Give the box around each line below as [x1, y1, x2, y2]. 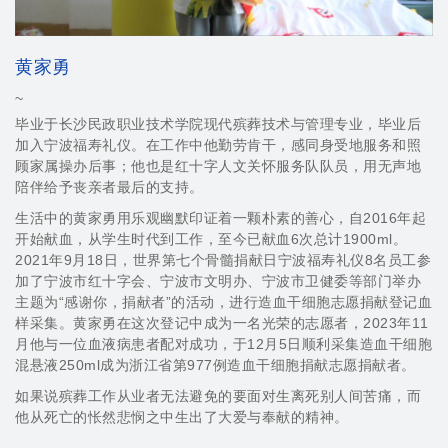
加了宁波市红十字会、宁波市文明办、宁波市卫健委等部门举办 [15, 272, 421, 289]
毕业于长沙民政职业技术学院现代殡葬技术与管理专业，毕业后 [15, 115, 421, 132]
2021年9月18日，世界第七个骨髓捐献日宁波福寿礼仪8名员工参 [15, 251, 431, 268]
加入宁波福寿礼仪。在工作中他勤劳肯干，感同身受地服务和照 [15, 136, 421, 153]
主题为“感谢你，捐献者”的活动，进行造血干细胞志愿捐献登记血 [15, 293, 432, 310]
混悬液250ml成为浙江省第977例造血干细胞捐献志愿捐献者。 [15, 356, 416, 373]
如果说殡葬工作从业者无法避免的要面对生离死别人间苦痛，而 [15, 387, 421, 404]
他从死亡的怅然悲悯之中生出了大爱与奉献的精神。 [15, 408, 349, 425]
